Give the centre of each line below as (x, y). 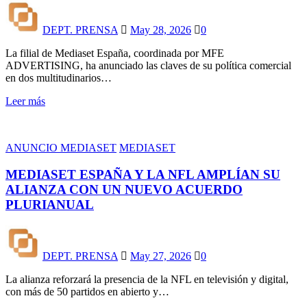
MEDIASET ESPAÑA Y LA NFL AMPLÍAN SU (143, 174)
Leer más (25, 101)
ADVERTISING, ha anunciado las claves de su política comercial (148, 66)
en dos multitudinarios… (59, 78)
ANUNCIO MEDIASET (61, 148)
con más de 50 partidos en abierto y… (87, 291)
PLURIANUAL (50, 204)
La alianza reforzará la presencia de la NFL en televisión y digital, (147, 279)
